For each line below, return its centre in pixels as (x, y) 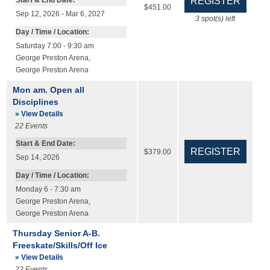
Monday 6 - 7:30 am (48, 190)
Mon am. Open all (48, 90)
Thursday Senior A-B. (56, 234)
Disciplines (35, 102)
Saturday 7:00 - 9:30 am (55, 46)
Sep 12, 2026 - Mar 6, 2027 (60, 14)
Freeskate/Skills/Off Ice (60, 246)
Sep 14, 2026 (37, 158)
